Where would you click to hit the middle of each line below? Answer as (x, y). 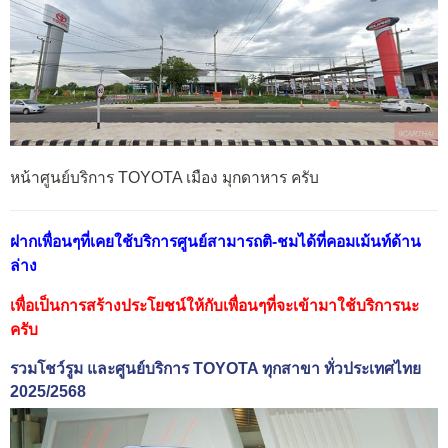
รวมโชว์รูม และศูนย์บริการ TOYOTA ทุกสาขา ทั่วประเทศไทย (215, 369)
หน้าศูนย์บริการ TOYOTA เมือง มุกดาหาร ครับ (164, 178)
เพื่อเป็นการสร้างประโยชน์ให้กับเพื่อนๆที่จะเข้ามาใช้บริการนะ (214, 305)
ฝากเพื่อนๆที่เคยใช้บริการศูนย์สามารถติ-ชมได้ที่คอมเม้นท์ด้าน (215, 242)
